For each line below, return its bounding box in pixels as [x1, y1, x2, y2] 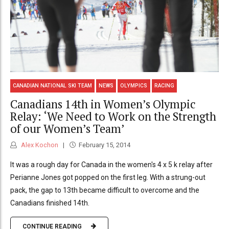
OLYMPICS [120, 83, 148, 89]
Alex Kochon [19, 141, 58, 149]
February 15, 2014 [78, 141, 130, 149]
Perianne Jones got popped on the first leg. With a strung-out [10, 173, 205, 182]
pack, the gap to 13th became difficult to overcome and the [10, 186, 199, 195]
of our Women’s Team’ [10, 121, 125, 136]
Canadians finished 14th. [10, 199, 89, 208]
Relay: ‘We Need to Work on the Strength [10, 108, 216, 124]
